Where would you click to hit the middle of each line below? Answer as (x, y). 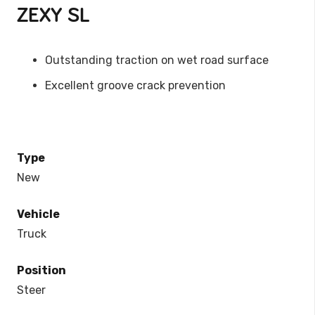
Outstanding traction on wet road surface (157, 60)
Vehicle (38, 214)
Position (41, 271)
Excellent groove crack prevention (135, 86)
